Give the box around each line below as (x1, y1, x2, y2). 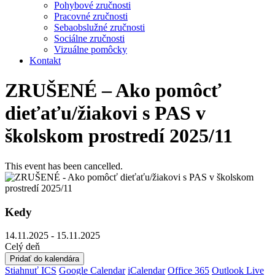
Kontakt (29, 55, 61, 66)
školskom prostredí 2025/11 (5, 125, 233, 147)
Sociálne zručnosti (54, 33, 125, 44)
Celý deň (5, 241, 40, 252)
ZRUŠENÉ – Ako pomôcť (5, 79, 222, 102)
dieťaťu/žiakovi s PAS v (5, 102, 206, 125)
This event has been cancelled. (5, 160, 123, 171)
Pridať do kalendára (10, 254, 79, 264)
